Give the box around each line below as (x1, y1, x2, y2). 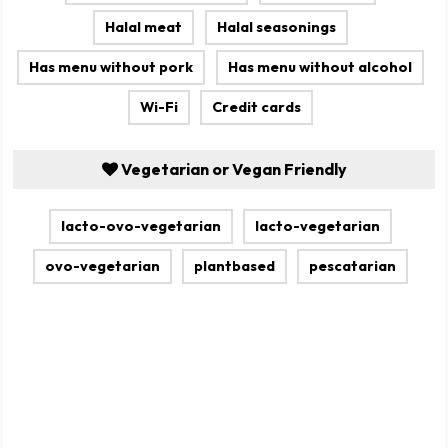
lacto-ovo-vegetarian (60, 217, 221, 236)
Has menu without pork (29, 58, 194, 77)
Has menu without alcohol (227, 58, 412, 77)
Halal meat (105, 18, 183, 37)
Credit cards (212, 98, 301, 117)
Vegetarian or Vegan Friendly (117, 159, 347, 180)
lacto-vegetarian (255, 217, 380, 236)
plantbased (193, 257, 275, 276)
